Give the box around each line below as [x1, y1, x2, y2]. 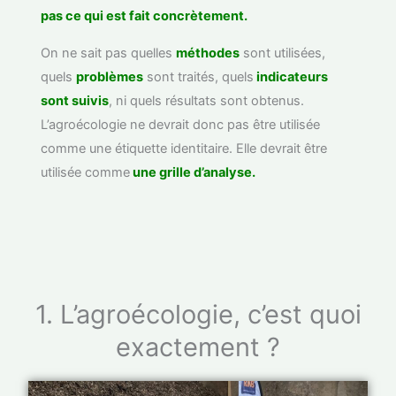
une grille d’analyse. [130, 164, 256, 180]
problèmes [76, 68, 144, 85]
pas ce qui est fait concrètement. [41, 8, 248, 25]
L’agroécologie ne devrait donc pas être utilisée [41, 116, 321, 133]
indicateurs [254, 68, 329, 85]
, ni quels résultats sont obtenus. [109, 92, 305, 109]
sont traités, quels [143, 68, 255, 85]
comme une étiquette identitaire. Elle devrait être [41, 140, 328, 156]
